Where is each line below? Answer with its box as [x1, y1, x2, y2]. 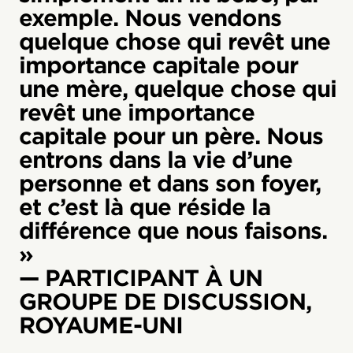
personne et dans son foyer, [19, 169, 321, 197]
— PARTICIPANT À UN [19, 264, 262, 292]
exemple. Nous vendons [19, 4, 281, 32]
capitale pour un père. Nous [19, 122, 323, 150]
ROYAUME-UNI [19, 311, 183, 339]
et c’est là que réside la [19, 193, 270, 221]
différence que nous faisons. [19, 217, 327, 244]
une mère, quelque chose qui [19, 75, 336, 102]
